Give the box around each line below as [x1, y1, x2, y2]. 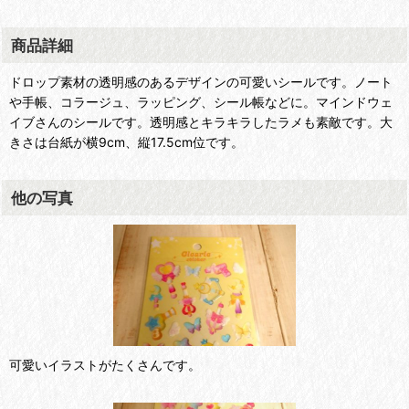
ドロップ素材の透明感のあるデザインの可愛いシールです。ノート [9, 74, 393, 89]
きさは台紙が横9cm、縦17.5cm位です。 [9, 134, 244, 150]
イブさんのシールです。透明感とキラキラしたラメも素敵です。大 [9, 114, 393, 130]
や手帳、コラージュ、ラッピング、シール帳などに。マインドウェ [9, 94, 393, 110]
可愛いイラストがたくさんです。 [9, 357, 201, 372]
